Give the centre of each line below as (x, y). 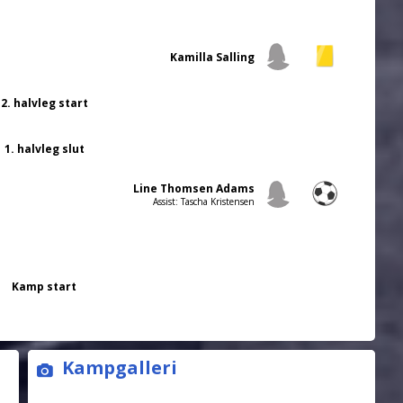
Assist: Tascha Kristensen (204, 202)
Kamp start (45, 287)
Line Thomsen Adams (194, 189)
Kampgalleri (119, 367)
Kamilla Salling (213, 58)
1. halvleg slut (44, 149)
